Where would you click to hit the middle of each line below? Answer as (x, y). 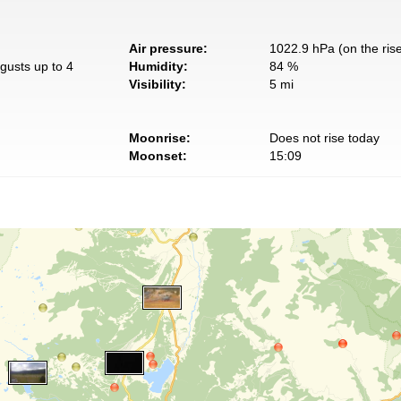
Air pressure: (168, 48)
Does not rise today (324, 137)
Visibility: (158, 84)
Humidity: (158, 66)
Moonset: (158, 155)
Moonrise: (160, 137)
